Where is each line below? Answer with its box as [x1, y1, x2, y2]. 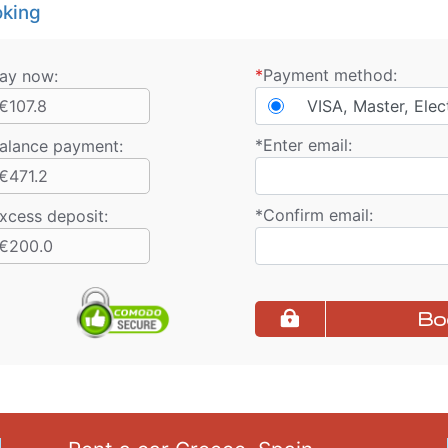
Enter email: [262, 135, 352, 156]
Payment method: [262, 65, 397, 86]
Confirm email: [262, 205, 373, 226]
